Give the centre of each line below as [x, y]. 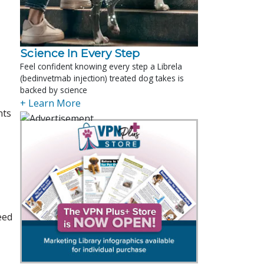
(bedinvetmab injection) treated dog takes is [102, 78]
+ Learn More [50, 103]
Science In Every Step [80, 53]
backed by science [54, 90]
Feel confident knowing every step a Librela [101, 66]
